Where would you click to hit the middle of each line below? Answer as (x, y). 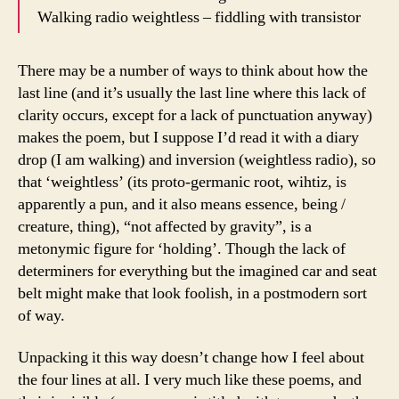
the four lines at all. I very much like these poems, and (190, 380)
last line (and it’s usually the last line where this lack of (192, 93)
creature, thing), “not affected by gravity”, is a (165, 226)
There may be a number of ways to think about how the (193, 70)
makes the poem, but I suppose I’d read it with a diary (188, 137)
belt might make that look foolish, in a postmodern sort (192, 293)
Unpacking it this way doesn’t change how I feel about (191, 358)
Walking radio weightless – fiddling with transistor (199, 17)
